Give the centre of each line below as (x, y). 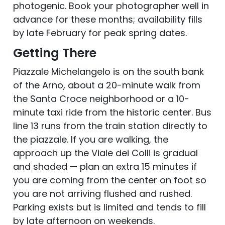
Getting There (55, 53)
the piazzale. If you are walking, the (91, 139)
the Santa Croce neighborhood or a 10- (101, 98)
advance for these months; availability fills (108, 19)
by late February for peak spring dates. (100, 33)
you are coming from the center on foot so (110, 180)
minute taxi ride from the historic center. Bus (112, 112)
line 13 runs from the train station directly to (110, 126)
